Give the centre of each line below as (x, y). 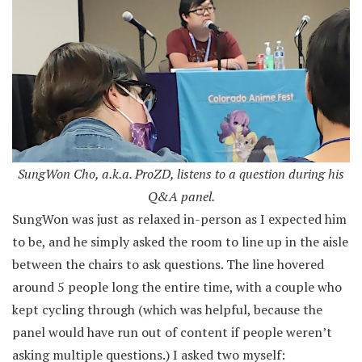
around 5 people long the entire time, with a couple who (177, 286)
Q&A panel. (181, 196)
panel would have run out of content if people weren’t (172, 332)
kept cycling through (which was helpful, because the (167, 309)
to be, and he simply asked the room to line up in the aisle (180, 241)
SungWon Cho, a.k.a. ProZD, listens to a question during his (181, 173)
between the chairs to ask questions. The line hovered (168, 264)
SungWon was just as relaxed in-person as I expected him (179, 219)
